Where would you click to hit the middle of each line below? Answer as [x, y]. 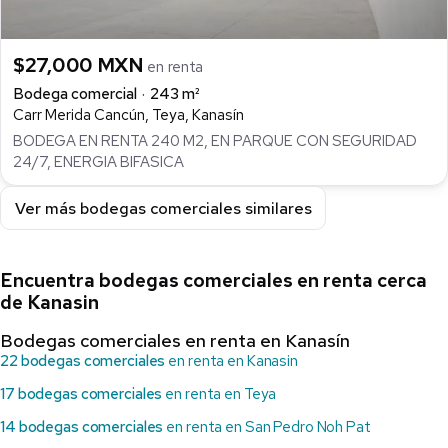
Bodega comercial [75, 93]
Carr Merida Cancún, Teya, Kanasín [128, 114]
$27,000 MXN [80, 64]
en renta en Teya [219, 394]
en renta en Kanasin [231, 361]
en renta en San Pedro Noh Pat [267, 427]
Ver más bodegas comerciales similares [163, 208]
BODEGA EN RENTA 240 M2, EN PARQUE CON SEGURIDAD [215, 141]
